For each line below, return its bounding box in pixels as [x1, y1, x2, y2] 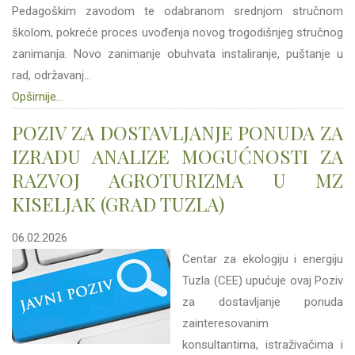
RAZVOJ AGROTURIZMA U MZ [12, 167, 343, 193]
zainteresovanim [182, 316, 269, 330]
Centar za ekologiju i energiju [182, 252, 343, 266]
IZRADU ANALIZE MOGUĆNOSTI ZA [12, 143, 343, 169]
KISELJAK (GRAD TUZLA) [12, 191, 224, 216]
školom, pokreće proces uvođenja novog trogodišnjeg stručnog [12, 25, 343, 40]
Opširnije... [12, 90, 63, 104]
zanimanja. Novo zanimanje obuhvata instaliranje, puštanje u [12, 47, 343, 61]
